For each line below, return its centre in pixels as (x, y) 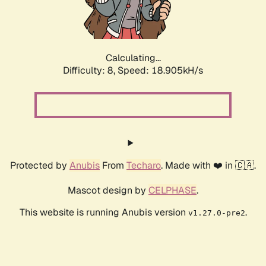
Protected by (40, 166)
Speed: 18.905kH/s (160, 71)
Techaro (144, 166)
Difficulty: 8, (90, 71)
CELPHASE (172, 191)
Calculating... (133, 58)
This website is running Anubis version (104, 213)
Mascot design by (108, 191)
